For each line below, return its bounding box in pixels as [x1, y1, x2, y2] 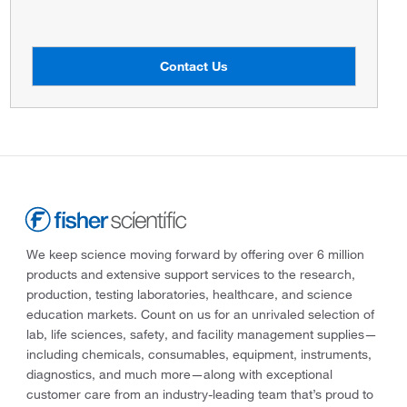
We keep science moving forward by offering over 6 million [25, 246, 364, 263]
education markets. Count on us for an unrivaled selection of [25, 306, 374, 323]
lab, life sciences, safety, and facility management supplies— [25, 326, 377, 343]
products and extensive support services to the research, [25, 266, 355, 283]
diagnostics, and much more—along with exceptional [25, 366, 333, 383]
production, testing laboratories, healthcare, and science [25, 286, 352, 303]
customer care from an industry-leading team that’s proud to [25, 386, 373, 403]
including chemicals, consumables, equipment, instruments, [25, 346, 372, 363]
